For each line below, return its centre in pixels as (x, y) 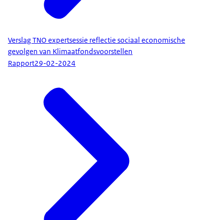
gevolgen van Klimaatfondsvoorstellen (70, 51)
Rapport (21, 64)
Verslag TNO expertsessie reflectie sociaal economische (96, 40)
